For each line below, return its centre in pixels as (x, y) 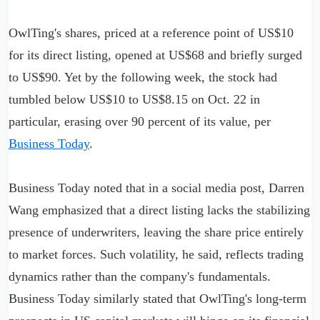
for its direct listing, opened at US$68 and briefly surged (155, 55)
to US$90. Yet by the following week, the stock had (143, 77)
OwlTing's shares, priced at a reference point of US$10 (151, 32)
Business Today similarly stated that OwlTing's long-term (157, 298)
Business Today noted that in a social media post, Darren (156, 187)
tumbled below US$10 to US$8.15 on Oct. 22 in (134, 99)
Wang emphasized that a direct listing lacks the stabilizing (159, 210)
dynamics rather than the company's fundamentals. (140, 276)
